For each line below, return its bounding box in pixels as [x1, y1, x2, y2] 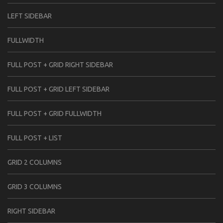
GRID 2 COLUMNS [7, 158, 62, 166]
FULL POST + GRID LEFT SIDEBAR [7, 85, 110, 93]
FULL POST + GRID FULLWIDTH [7, 109, 102, 117]
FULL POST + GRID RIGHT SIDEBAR [7, 60, 113, 69]
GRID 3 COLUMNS [7, 182, 62, 191]
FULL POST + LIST [7, 133, 62, 142]
